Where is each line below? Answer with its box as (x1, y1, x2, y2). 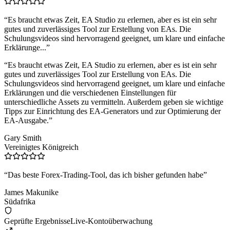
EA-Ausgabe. (4, 116, 49, 125)
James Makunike (4, 188, 59, 197)
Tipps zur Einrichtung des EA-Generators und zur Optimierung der (4, 107, 221, 116)
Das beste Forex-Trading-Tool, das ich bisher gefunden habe (8, 170, 203, 180)
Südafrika (4, 197, 35, 206)
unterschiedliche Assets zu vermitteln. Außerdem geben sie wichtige (4, 98, 223, 107)
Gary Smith (4, 133, 42, 143)
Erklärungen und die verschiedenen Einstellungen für (4, 88, 176, 98)
